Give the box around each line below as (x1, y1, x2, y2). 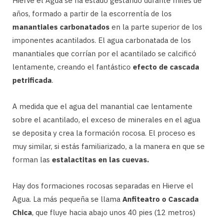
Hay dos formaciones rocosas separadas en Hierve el (12, 181, 193, 191)
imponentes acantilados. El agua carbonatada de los (12, 36, 191, 45)
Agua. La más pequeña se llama (12, 194, 122, 204)
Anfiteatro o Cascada (122, 194, 199, 204)
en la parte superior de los (110, 22, 202, 32)
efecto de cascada (133, 62, 199, 72)
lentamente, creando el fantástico (12, 62, 133, 72)
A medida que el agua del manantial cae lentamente (12, 102, 192, 111)
